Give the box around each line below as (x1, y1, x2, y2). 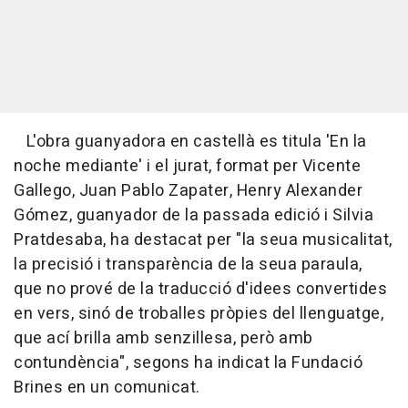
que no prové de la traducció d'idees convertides (14, 277, 387, 302)
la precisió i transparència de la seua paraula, (14, 252, 362, 278)
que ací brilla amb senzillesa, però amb (14, 326, 313, 352)
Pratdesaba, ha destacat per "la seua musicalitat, (14, 228, 393, 253)
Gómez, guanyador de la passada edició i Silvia (14, 203, 373, 229)
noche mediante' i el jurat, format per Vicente (14, 154, 361, 179)
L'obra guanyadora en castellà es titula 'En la (14, 129, 367, 155)
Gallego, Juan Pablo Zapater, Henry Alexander (14, 178, 362, 204)
